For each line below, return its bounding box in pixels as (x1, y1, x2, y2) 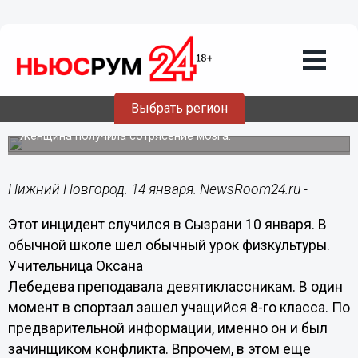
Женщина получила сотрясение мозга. (19, 129, 231, 143)
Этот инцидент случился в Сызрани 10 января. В (7, 216, 327, 233)
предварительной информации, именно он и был (7, 320, 328, 336)
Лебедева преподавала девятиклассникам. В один (7, 278, 343, 295)
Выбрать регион (130, 101, 228, 116)
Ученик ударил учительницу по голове (19, 84, 324, 103)
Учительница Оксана (7, 257, 143, 274)
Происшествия (28, 38, 118, 53)
